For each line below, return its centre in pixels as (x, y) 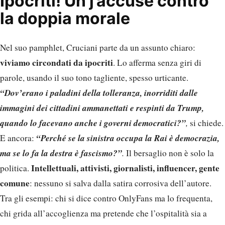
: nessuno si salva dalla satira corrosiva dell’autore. (121, 183)
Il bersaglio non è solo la (169, 153)
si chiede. (207, 123)
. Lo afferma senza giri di (157, 63)
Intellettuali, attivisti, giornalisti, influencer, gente (125, 168)
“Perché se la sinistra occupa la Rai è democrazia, (128, 138)
